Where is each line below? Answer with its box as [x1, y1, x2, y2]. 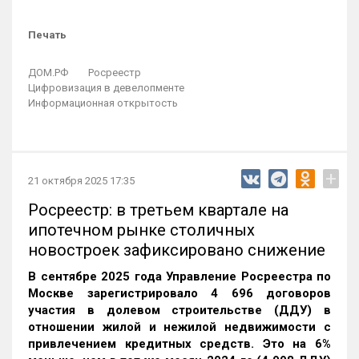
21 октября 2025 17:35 [28, 175, 135, 187]
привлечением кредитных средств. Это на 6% [28, 337, 331, 351]
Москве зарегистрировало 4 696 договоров [28, 286, 331, 301]
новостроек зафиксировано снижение [28, 240, 325, 260]
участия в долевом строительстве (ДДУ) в [28, 303, 331, 317]
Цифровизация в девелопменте [28, 82, 184, 94]
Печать [28, 29, 67, 41]
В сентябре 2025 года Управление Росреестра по [28, 269, 331, 284]
